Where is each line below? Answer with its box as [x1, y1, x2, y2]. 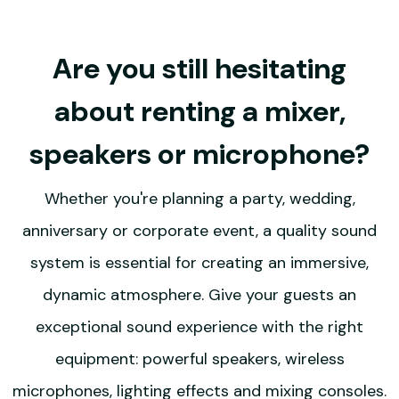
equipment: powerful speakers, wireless [54, 348, 345, 370]
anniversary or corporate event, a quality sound [22, 220, 377, 242]
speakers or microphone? [29, 135, 370, 174]
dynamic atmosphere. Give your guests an [43, 284, 356, 306]
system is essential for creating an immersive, [30, 252, 369, 274]
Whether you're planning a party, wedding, [44, 188, 355, 210]
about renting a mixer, [53, 93, 346, 131]
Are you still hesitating [53, 50, 346, 88]
